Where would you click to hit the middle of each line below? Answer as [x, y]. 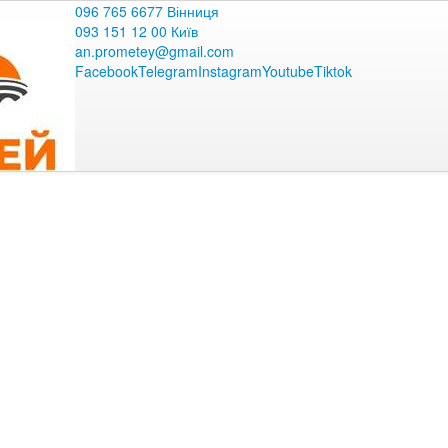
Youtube [288, 71]
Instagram [230, 71]
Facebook [106, 71]
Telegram [168, 71]
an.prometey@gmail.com [154, 51]
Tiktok [333, 71]
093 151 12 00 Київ [136, 31]
